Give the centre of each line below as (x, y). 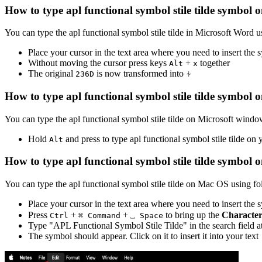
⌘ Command (99, 216)
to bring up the (191, 215)
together (214, 63)
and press (82, 139)
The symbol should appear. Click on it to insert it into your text (143, 236)
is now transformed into (141, 74)
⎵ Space (147, 216)
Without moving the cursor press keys (99, 63)
